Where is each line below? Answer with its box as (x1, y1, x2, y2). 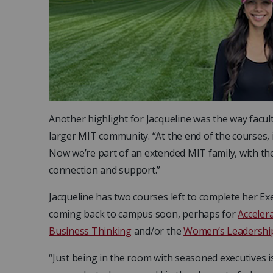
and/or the (131, 224, 184, 238)
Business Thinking (49, 224, 132, 238)
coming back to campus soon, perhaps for (49, 207, 238, 221)
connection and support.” (49, 163, 161, 177)
